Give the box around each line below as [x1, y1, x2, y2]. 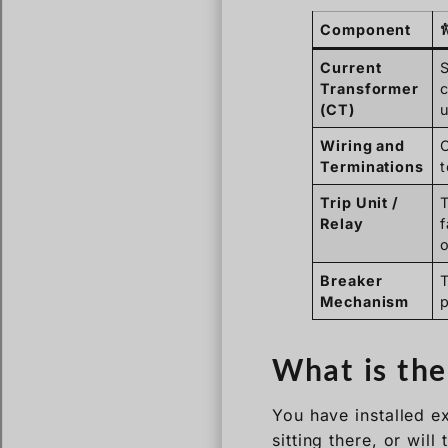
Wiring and [320, 137, 406, 155]
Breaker [320, 272, 383, 290]
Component [320, 21, 412, 39]
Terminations [320, 158, 424, 176]
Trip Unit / [320, 194, 400, 212]
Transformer [320, 80, 420, 98]
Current [320, 59, 382, 77]
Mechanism [320, 293, 410, 311]
